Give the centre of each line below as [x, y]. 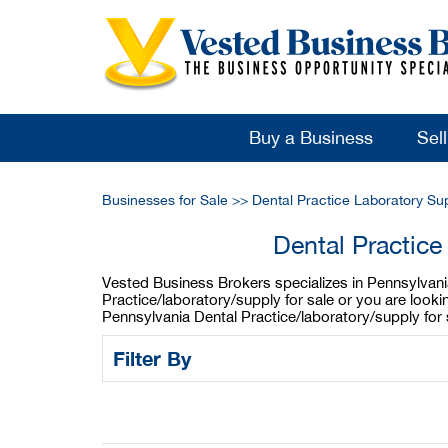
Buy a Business [310, 137]
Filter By [155, 358]
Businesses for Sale [165, 200]
